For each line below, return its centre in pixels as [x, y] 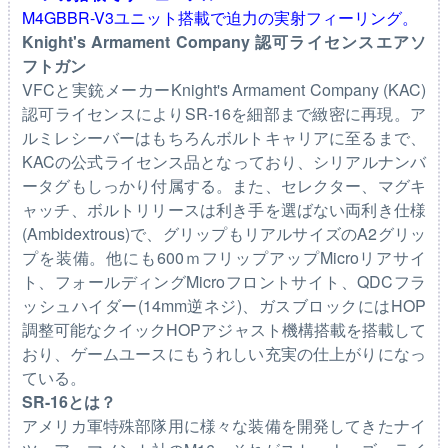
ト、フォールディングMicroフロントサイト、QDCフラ [224, 282]
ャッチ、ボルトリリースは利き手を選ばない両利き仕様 [224, 210]
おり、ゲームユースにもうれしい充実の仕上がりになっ [224, 354]
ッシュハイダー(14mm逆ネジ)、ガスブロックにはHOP [224, 306]
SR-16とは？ [69, 402]
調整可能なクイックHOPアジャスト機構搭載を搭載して [224, 330]
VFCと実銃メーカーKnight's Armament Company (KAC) [224, 90]
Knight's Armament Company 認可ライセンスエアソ [224, 42]
